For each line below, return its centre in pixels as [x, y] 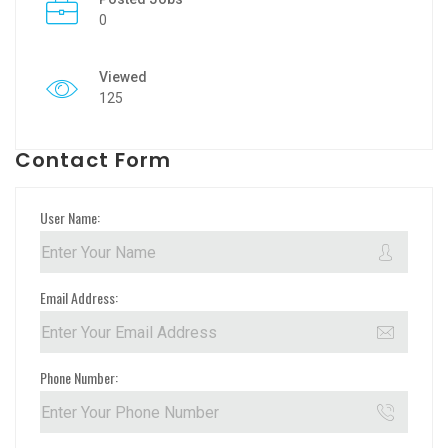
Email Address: [79, 297]
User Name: [70, 217]
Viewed [123, 77]
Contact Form [93, 160]
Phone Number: [79, 377]
